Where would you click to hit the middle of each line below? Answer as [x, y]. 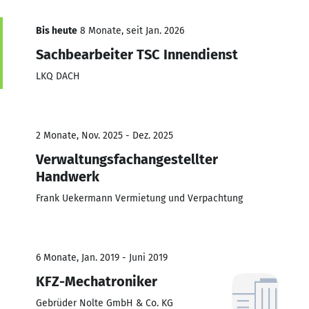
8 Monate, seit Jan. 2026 [131, 30]
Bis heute [57, 30]
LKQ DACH [58, 76]
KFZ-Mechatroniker [97, 281]
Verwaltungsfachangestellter [127, 159]
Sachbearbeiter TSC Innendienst [137, 54]
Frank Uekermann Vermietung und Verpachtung [139, 198]
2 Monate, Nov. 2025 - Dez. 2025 [104, 135]
